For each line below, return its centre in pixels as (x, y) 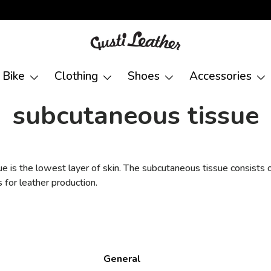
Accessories (220, 76)
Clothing (76, 76)
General (122, 259)
